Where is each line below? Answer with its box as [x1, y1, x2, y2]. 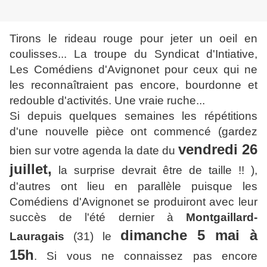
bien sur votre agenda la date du [10, 144, 178, 157]
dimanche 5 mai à [120, 227, 257, 244]
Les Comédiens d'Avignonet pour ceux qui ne [10, 63, 257, 76]
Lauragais [10, 230, 64, 243]
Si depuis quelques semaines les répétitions [10, 110, 257, 123]
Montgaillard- [186, 211, 257, 224]
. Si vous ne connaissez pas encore [34, 250, 257, 263]
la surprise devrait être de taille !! [58, 164, 244, 177]
